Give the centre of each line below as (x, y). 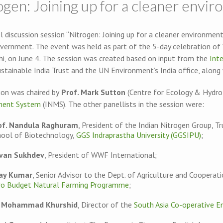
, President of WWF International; (101, 155)
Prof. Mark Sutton (93, 92)
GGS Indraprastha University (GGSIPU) (139, 135)
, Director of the (106, 204)
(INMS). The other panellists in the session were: (122, 104)
